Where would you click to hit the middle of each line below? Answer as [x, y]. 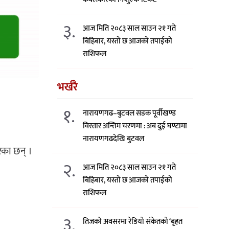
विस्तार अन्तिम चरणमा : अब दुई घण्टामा [135, 126]
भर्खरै [67, 87]
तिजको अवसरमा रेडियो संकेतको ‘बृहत [133, 221]
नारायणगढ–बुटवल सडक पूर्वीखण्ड [130, 113]
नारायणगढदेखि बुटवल [114, 139]
